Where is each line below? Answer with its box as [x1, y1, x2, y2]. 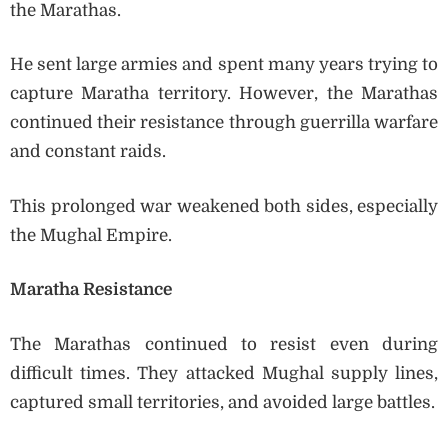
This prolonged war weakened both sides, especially [10, 196, 438, 216]
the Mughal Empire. [10, 225, 172, 245]
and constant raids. [10, 142, 166, 162]
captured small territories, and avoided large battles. [10, 392, 435, 412]
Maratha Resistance [10, 280, 172, 300]
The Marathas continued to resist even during [10, 334, 438, 354]
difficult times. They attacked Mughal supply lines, [10, 363, 438, 383]
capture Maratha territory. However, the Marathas [10, 84, 438, 104]
